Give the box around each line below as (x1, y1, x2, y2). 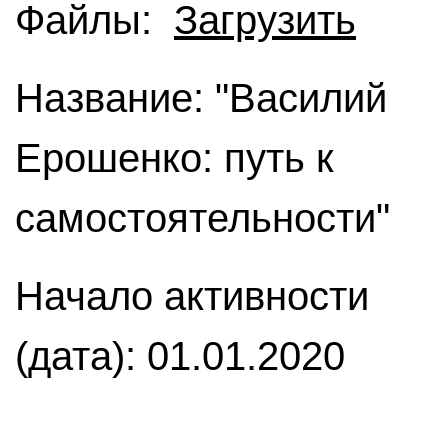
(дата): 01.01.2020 (15, 334, 345, 378)
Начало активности (15, 274, 369, 318)
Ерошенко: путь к (15, 136, 334, 180)
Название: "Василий (15, 76, 387, 120)
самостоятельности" (15, 196, 390, 240)
